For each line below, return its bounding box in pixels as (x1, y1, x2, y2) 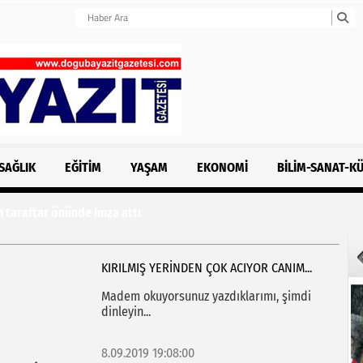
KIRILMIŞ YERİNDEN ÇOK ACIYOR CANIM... (100, 260, 312, 275)
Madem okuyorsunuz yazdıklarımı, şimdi (100, 288, 311, 304)
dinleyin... (100, 304, 151, 319)
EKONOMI (196, 160, 248, 175)
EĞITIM (65, 160, 102, 175)
